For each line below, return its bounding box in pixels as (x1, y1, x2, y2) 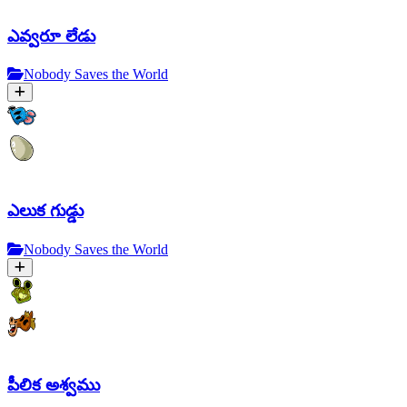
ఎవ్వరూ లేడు (7, 25, 95, 45)
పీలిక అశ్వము (7, 375, 100, 395)
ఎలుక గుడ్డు (7, 200, 84, 220)
